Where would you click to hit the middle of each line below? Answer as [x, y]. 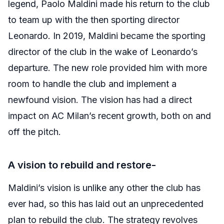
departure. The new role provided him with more [107, 68]
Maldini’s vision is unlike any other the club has [104, 188]
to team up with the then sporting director [94, 20]
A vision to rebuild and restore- [82, 165]
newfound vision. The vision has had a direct [100, 100]
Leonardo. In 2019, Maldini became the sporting [107, 36]
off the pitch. [34, 132]
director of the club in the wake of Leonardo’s [103, 52]
